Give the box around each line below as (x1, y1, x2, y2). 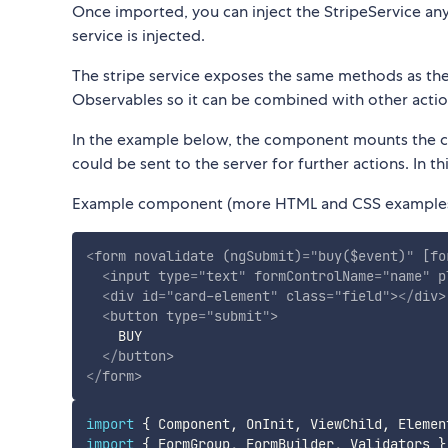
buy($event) (317, 247, 406, 266)
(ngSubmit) (221, 247, 302, 266)
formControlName (253, 267, 374, 286)
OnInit (237, 414, 294, 433)
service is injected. (72, 25, 205, 47)
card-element (173, 287, 270, 306)
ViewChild (301, 414, 382, 433)
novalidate (133, 247, 214, 266)
